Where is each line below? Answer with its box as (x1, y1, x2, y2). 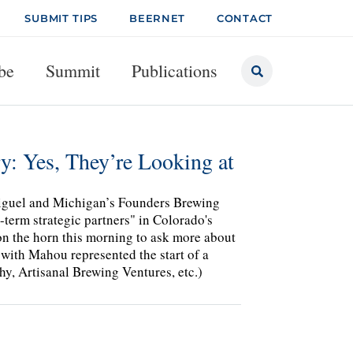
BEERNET (129, 12, 186, 24)
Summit (46, 59, 100, 82)
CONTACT (217, 12, 273, 24)
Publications (132, 59, 217, 82)
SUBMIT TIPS (24, 12, 98, 24)
